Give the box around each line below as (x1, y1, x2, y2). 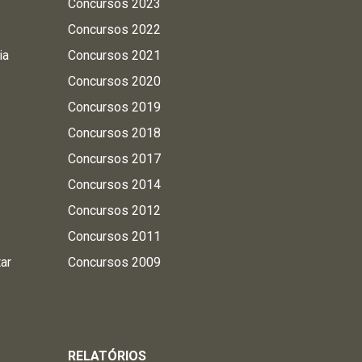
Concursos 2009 (67, 255, 161, 270)
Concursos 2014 (67, 177, 161, 192)
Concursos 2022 (67, 22, 161, 37)
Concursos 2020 (67, 74, 161, 89)
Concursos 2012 (67, 203, 161, 218)
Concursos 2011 (67, 229, 161, 244)
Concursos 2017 (67, 151, 161, 166)
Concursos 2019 (67, 99, 161, 115)
